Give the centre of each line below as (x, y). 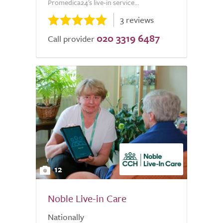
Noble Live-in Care (87, 198)
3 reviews (137, 20)
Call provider (71, 39)
